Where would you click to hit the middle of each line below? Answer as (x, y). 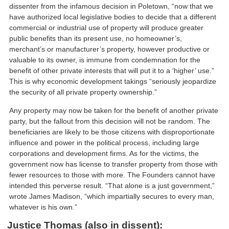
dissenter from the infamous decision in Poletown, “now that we (111, 6)
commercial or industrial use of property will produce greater (107, 28)
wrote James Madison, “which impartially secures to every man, (112, 196)
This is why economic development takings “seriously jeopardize (113, 82)
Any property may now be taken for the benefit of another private (114, 110)
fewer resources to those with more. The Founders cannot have (112, 175)
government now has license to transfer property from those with (114, 164)
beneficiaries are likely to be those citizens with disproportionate (112, 132)
